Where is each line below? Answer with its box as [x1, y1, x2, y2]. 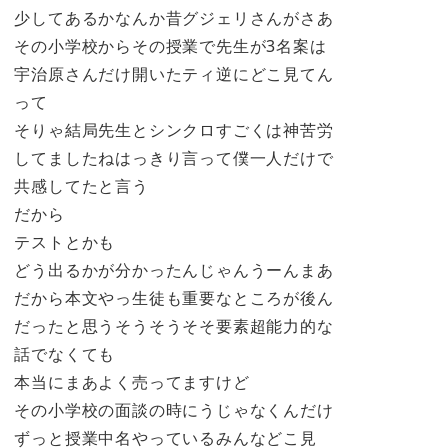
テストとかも [14, 231, 116, 254]
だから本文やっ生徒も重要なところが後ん [14, 287, 334, 310]
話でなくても [14, 343, 116, 366]
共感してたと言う [14, 175, 149, 198]
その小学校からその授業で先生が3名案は [14, 35, 327, 58]
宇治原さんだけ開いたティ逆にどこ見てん [14, 63, 334, 86]
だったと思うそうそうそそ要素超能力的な [14, 315, 334, 338]
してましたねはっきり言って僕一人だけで [14, 147, 334, 170]
